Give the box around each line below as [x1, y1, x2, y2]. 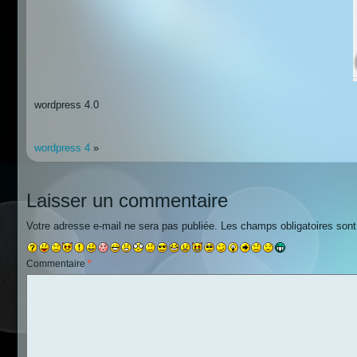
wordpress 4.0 [34, 98, 99, 111]
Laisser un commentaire [26, 189, 228, 211]
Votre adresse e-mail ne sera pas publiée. [26, 219, 218, 232]
